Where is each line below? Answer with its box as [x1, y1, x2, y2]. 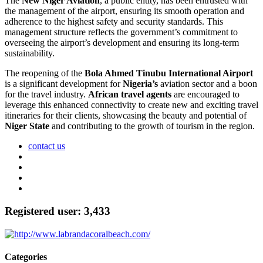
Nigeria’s [123, 79, 158, 89]
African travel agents [88, 89, 171, 100]
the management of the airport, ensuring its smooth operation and [5, 6, 244, 16]
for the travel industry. [5, 89, 88, 100]
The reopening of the [5, 68, 85, 79]
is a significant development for [5, 79, 123, 89]
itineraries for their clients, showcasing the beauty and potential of [5, 110, 247, 121]
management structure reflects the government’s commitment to [5, 27, 238, 38]
